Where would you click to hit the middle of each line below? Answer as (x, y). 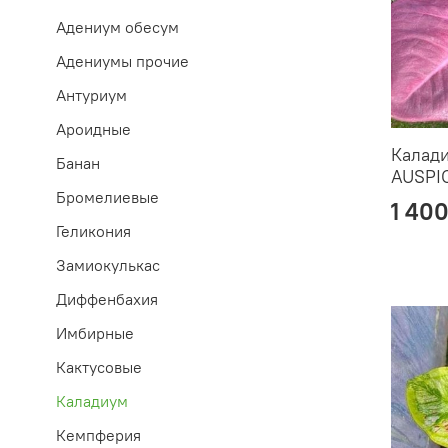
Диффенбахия (107, 299)
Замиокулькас (108, 265)
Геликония (93, 231)
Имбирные (95, 333)
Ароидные (93, 129)
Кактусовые (99, 367)
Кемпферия (98, 435)
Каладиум (92, 401)
